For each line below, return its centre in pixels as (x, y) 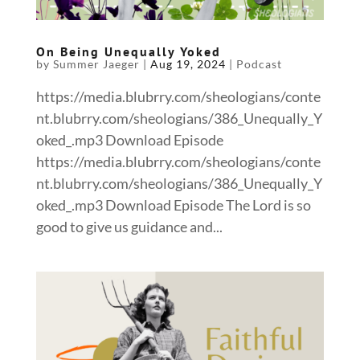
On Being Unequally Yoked (128, 51)
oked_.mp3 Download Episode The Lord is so (173, 205)
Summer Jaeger (96, 63)
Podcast (259, 63)
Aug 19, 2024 (188, 63)
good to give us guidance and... (129, 226)
